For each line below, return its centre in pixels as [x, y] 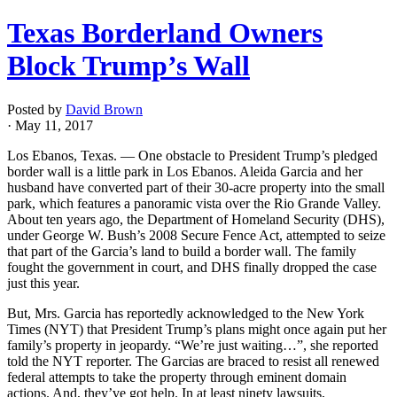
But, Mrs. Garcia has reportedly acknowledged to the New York [186, 313]
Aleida [258, 171]
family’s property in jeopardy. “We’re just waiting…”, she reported [193, 345]
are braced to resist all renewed [292, 361]
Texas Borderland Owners [165, 33]
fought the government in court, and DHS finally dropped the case [192, 267]
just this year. [43, 283]
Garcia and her [319, 171]
